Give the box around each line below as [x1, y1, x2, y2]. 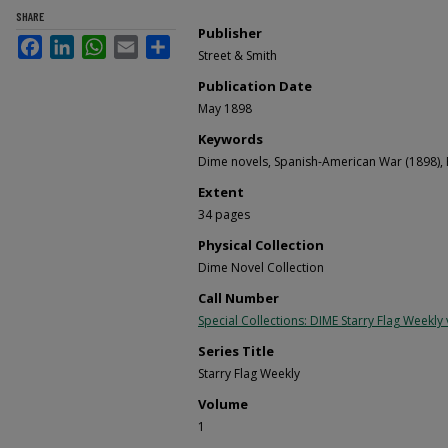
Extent [198, 183, 244, 201]
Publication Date [198, 77, 312, 95]
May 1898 [198, 100, 252, 117]
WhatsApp [106, 34, 180, 51]
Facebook [42, 34, 113, 51]
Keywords [198, 130, 263, 148]
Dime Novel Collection [198, 259, 324, 276]
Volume [198, 395, 248, 413]
